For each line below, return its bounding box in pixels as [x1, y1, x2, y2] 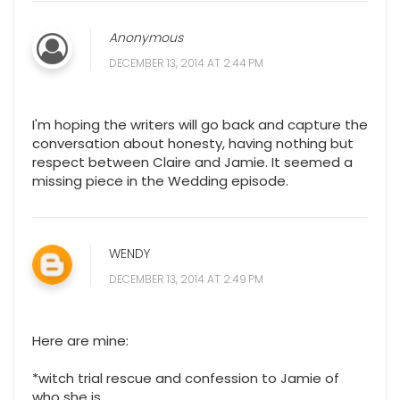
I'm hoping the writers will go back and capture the [32, 115, 368, 135]
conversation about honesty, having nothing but [32, 134, 354, 154]
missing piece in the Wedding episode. [32, 171, 288, 191]
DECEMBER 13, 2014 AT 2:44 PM [109, 55, 263, 71]
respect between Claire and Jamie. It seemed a [32, 153, 353, 172]
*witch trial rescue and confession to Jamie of [32, 369, 339, 388]
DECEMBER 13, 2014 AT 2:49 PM [109, 271, 263, 287]
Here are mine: [32, 331, 129, 351]
